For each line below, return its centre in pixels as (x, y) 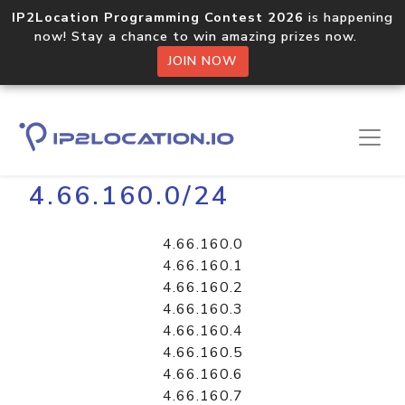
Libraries (104, 141)
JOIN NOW (202, 61)
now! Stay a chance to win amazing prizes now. (202, 36)
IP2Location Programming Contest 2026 (158, 17)
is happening (348, 17)
